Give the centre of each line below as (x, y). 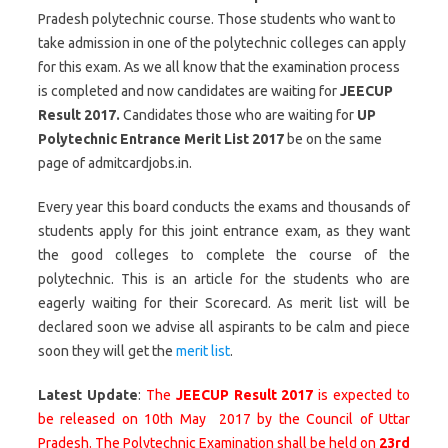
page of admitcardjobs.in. (116, 163)
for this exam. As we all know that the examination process (219, 67)
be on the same (333, 139)
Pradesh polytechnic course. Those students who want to (217, 19)
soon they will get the (107, 351)
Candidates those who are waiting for (238, 115)
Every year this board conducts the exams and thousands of (224, 207)
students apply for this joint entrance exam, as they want (224, 231)
